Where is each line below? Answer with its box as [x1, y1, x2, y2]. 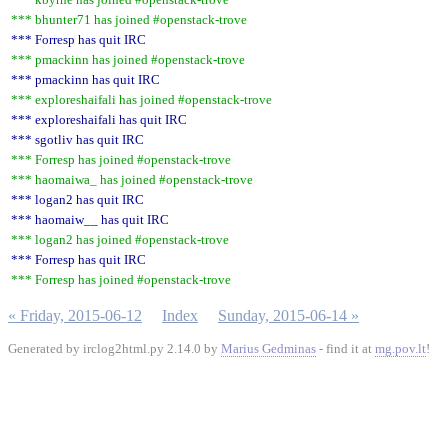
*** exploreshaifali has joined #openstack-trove [11, 92, 272, 107]
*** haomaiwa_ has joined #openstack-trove [11, 172, 253, 187]
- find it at [316, 341, 375, 356]
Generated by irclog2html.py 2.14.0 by [8, 341, 221, 356]
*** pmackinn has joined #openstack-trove [11, 52, 245, 67]
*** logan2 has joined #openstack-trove [11, 232, 229, 247]
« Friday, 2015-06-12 [8, 307, 142, 324]
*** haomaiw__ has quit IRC [11, 212, 169, 227]
